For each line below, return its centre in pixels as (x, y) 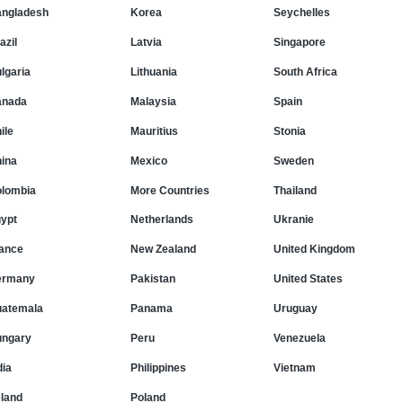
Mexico (149, 161)
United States (308, 279)
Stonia (290, 131)
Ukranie (294, 220)
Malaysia (153, 101)
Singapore (300, 42)
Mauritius (154, 131)
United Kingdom (314, 250)
